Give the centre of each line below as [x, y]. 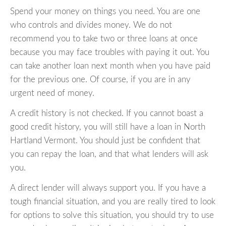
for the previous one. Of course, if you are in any [100, 80]
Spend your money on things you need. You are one [105, 12]
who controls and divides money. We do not [91, 25]
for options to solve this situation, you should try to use [112, 215]
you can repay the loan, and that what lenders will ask [109, 154]
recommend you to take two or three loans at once [104, 39]
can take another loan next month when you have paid [110, 66]
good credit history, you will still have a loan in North [108, 127]
